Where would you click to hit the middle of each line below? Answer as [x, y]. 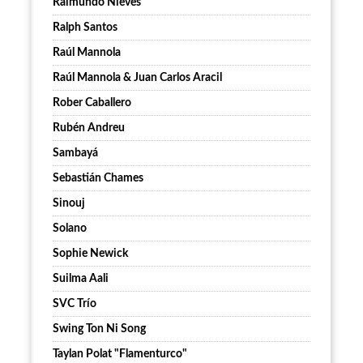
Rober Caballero [92, 103]
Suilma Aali [81, 279]
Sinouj [69, 203]
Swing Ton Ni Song [99, 329]
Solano [70, 228]
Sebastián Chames [98, 178]
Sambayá [75, 153]
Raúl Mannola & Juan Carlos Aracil [137, 78]
